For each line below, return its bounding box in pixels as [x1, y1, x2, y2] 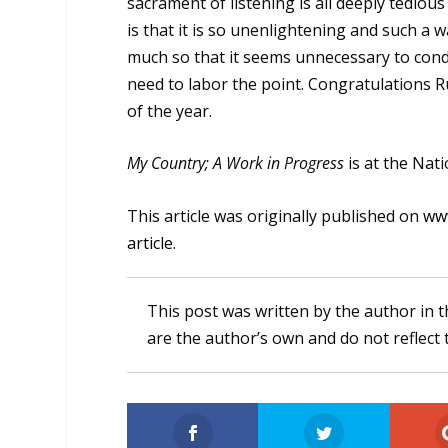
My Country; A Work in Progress [127, 152, 345, 175]
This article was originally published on [127, 204, 424, 227]
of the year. [127, 99, 213, 122]
